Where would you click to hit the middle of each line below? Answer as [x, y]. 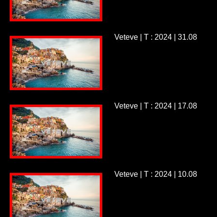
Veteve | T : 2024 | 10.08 [155, 174]
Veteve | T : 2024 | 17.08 [155, 106]
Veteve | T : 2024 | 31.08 [155, 37]
